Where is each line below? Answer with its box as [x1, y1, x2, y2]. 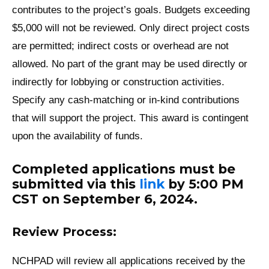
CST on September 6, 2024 [12, 191, 194, 207]
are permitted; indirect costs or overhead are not [12, 40, 229, 52]
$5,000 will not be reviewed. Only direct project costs [12, 22, 250, 34]
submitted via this [12, 176, 139, 192]
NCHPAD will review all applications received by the [12, 255, 245, 267]
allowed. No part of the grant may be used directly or [12, 58, 247, 70]
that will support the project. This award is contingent [12, 112, 249, 124]
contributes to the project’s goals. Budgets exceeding [12, 4, 250, 16]
